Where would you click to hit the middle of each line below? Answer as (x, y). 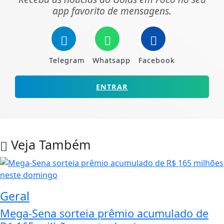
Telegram (67, 60)
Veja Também (49, 144)
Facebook (157, 60)
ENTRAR (112, 86)
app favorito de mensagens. (112, 10)
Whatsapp (111, 60)
